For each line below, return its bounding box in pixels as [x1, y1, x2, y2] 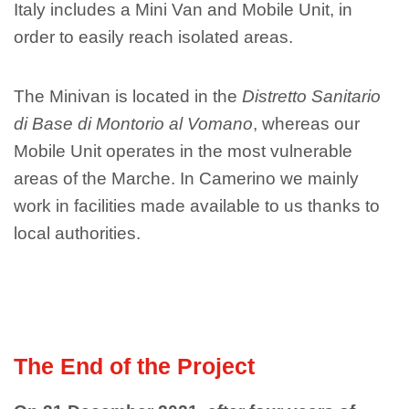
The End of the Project [14, 352, 255, 379]
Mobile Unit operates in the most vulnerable [14, 142, 352, 162]
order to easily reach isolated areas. [14, 27, 293, 47]
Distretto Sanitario [242, 87, 381, 107]
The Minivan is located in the [14, 87, 242, 107]
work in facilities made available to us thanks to [14, 196, 380, 216]
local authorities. [14, 224, 141, 244]
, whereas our [253, 114, 360, 134]
